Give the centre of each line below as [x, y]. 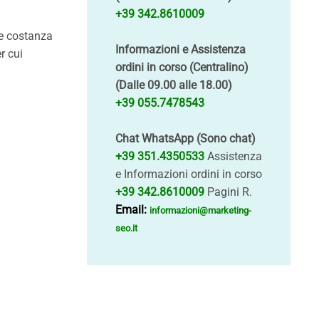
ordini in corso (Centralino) [182, 67]
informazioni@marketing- [200, 210]
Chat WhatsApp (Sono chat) [185, 138]
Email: [131, 210]
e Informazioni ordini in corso [189, 174]
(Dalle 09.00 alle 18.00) [174, 85]
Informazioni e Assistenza [181, 49]
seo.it [126, 228]
